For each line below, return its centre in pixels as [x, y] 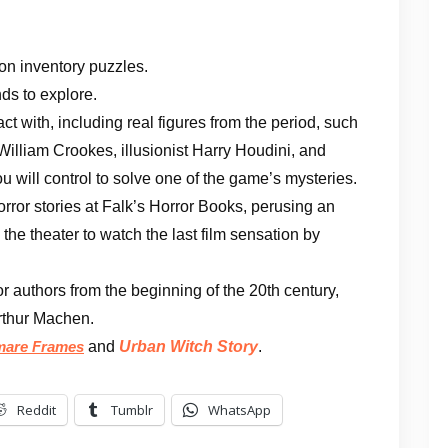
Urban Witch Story [188, 346]
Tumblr [132, 409]
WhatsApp [239, 409]
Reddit [36, 409]
